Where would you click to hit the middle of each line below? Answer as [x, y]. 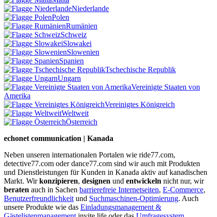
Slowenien [83, 52]
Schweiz [74, 34]
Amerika [17, 95]
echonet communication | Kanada [59, 138]
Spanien [71, 61]
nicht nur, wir [183, 181]
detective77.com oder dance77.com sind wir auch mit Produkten [102, 163]
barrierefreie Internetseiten [119, 189]
